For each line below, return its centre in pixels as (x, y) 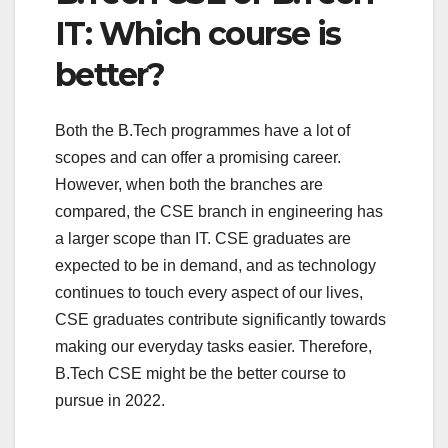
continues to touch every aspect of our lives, (209, 293)
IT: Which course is (198, 33)
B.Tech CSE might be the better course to (200, 374)
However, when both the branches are (189, 185)
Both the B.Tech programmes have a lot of (202, 131)
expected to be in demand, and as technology (215, 266)
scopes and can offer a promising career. (198, 158)
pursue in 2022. (110, 401)
